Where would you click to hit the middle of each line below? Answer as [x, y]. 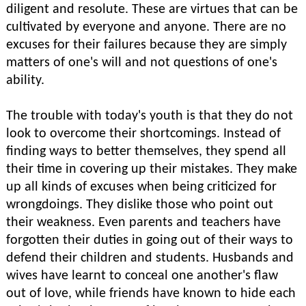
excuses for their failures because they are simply [147, 45]
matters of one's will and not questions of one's [142, 63]
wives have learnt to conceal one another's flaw [142, 276]
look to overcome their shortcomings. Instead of [143, 134]
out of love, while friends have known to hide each [151, 294]
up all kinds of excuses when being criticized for [141, 187]
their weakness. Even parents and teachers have [143, 223]
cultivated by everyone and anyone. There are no [146, 27]
